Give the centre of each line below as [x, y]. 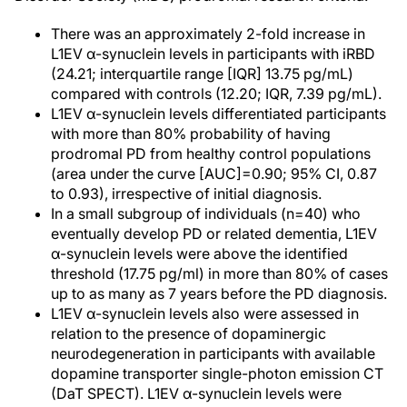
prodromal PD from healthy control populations [211, 154]
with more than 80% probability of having [191, 134]
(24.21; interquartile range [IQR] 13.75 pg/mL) [202, 74]
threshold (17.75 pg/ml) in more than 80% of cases [219, 273]
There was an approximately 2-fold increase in [208, 34]
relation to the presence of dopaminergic [189, 333]
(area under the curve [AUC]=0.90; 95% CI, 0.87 [214, 174]
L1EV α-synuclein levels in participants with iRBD [213, 54]
